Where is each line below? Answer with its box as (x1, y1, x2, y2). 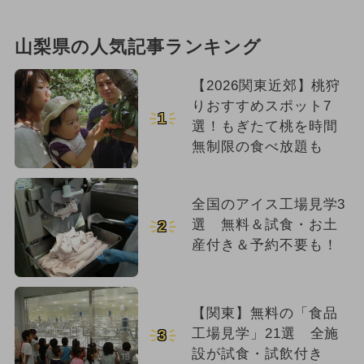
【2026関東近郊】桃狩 (191, 77, 341, 93)
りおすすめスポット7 (191, 97, 331, 114)
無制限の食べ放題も (191, 138, 323, 154)
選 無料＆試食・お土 (191, 216, 338, 232)
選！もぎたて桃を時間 (191, 118, 338, 134)
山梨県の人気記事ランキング (14, 37, 262, 57)
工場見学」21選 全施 (191, 325, 340, 341)
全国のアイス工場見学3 (191, 196, 346, 212)
